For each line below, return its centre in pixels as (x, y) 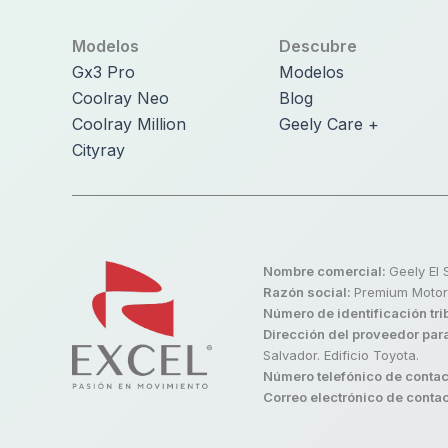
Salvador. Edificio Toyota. (340, 355)
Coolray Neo (120, 98)
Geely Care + (329, 124)
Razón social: (308, 292)
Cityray (98, 150)
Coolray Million (129, 124)
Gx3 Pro (103, 72)
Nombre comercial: (325, 271)
